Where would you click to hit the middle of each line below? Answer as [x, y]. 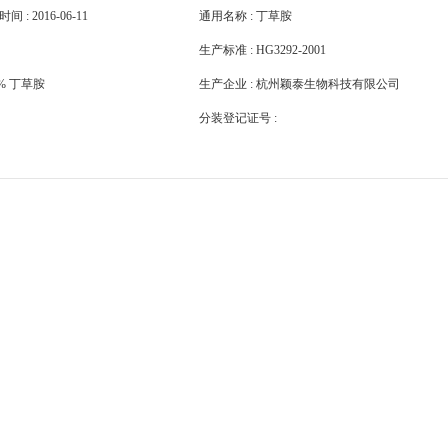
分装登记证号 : [238, 118]
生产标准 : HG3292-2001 [262, 50]
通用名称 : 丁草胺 [245, 16]
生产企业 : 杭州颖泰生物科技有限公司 [299, 84]
